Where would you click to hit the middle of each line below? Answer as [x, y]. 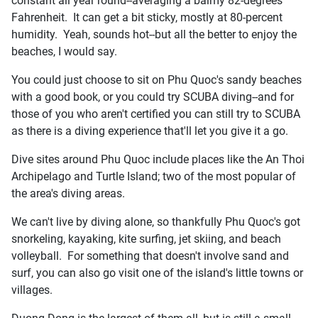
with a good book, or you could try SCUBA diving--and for [153, 97]
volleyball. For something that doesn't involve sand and [150, 256]
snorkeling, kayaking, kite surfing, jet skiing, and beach [146, 238]
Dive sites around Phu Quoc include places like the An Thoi [158, 159]
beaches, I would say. [64, 51]
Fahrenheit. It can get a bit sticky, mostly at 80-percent [147, 17]
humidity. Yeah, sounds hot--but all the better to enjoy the [154, 34]
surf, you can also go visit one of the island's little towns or [157, 273]
